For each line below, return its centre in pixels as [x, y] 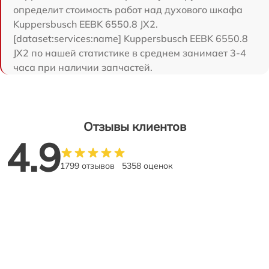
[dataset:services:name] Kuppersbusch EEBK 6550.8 [131, 38]
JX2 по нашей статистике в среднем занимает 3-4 [130, 53]
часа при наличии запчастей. [83, 67]
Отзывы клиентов [134, 126]
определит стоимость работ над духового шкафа [128, 10]
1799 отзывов [87, 166]
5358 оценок [147, 166]
